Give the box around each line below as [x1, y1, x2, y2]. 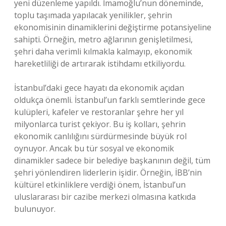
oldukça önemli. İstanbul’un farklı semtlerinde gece [14, 94, 205, 105]
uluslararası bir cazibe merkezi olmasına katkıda [14, 191, 196, 202]
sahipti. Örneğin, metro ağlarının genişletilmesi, [14, 34, 193, 45]
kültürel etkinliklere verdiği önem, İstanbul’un [14, 179, 186, 190]
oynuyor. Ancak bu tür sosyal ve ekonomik [14, 143, 174, 154]
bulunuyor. [14, 203, 55, 214]
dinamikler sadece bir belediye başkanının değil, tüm [14, 155, 210, 166]
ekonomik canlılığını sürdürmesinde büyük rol [14, 131, 187, 142]
